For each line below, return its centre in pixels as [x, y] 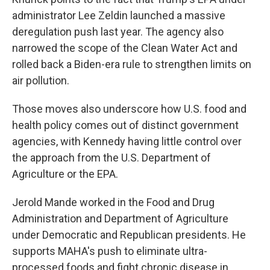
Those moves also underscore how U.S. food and [129, 109]
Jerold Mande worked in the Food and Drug [113, 202]
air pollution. [41, 80]
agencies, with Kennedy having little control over [127, 141]
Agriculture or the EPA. [65, 174]
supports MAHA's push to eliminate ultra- [110, 251]
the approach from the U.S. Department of [111, 158]
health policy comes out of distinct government [125, 125]
